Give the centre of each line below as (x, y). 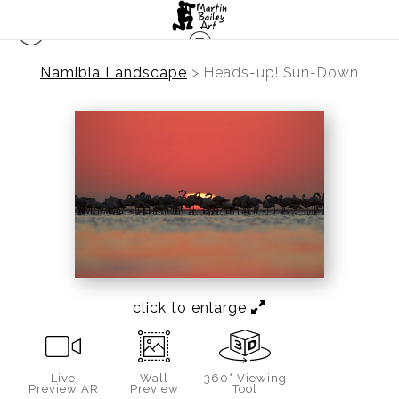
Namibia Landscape (114, 73)
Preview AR (63, 388)
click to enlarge (192, 307)
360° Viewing (245, 378)
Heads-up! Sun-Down (281, 73)
